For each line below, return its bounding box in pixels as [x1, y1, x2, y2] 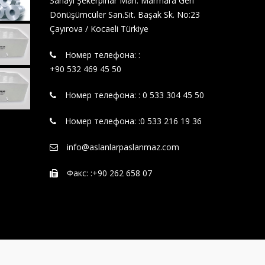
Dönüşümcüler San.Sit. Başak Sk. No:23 [49, 8, 200, 20]
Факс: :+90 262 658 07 [66, 167, 152, 179]
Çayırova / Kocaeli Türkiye [49, 22, 148, 34]
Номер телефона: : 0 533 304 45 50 [64, 89, 204, 101]
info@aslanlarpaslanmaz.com [66, 141, 179, 153]
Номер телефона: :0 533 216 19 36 [64, 115, 202, 127]
